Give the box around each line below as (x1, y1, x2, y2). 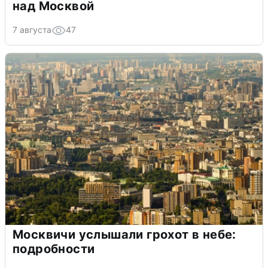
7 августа (13, 24, 51, 35)
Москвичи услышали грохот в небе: (13, 227, 236, 242)
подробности (13, 241, 95, 256)
